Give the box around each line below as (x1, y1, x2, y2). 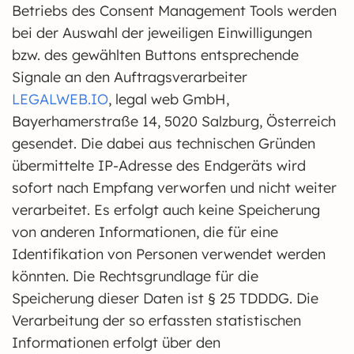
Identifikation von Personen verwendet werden (12, 245, 326, 263)
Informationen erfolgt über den (12, 333, 220, 352)
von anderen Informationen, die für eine (12, 223, 278, 241)
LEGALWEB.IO (12, 90, 108, 108)
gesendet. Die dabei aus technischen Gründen (12, 134, 315, 153)
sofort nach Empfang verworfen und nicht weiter (12, 179, 337, 197)
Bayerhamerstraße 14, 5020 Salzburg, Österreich (12, 112, 336, 130)
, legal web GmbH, (108, 90, 229, 108)
